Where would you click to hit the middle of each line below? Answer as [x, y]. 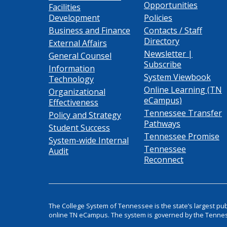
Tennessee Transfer [183, 113]
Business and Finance [89, 30]
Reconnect [164, 160]
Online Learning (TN [183, 90]
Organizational [77, 92]
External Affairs [78, 43]
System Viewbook [177, 77]
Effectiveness [73, 102]
